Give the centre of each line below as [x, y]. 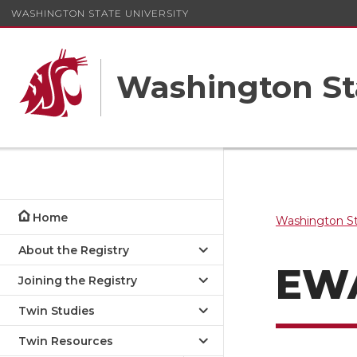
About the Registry [74, 250]
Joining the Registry [78, 280]
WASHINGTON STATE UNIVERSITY [100, 13]
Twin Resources [66, 341]
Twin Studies [57, 311]
